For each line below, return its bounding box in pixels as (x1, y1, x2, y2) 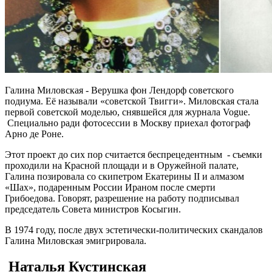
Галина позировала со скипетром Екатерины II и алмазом (5, 171, 244, 182)
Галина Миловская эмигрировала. (5, 235, 146, 246)
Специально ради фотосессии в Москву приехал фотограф (5, 117, 250, 128)
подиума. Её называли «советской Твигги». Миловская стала (5, 95, 259, 106)
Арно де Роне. (5, 128, 64, 139)
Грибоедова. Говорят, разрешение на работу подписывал (5, 192, 239, 203)
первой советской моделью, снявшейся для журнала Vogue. (5, 106, 250, 117)
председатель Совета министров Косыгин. (5, 203, 181, 214)
